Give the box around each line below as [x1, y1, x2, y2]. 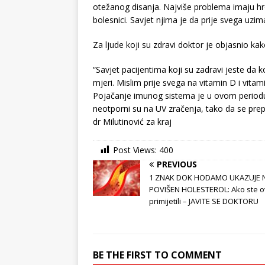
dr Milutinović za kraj [93, 116, 172, 128]
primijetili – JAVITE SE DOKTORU [149, 196, 258, 207]
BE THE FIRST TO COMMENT [93, 248, 222, 262]
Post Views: [113, 144, 157, 156]
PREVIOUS [157, 159, 197, 170]
